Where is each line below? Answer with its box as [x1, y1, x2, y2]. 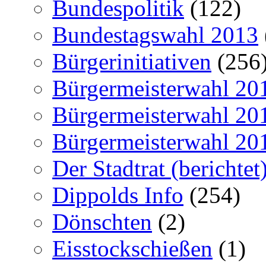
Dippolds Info [52, 182, 183, 208]
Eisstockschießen [52, 235, 213, 261]
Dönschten [52, 208, 152, 235]
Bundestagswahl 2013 [52, 21, 258, 47]
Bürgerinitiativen [52, 48, 211, 74]
